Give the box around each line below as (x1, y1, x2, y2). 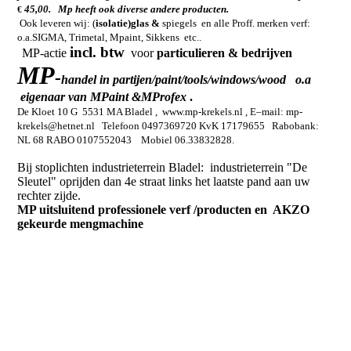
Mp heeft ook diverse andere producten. (56, 2, 230, 15)
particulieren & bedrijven (157, 45, 293, 60)
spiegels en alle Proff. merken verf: (162, 16, 311, 29)
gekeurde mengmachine (17, 216, 144, 230)
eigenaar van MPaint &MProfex (17, 89, 187, 103)
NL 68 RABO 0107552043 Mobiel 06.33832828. (17, 133, 237, 146)
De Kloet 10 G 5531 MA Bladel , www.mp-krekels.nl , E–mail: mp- (17, 105, 303, 118)
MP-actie (22, 45, 71, 60)
